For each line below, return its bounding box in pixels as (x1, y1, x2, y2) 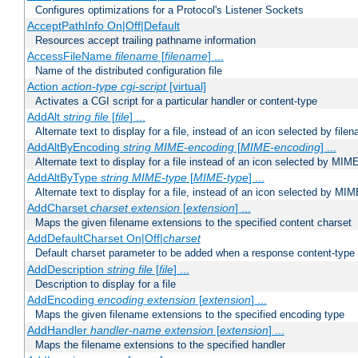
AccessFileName (26, 50, 115, 63)
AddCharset (26, 201, 90, 215)
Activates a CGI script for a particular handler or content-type (35, 95, 317, 108)
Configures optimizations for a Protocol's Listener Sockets (35, 4, 304, 17)
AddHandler (26, 324, 90, 337)
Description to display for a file (35, 278, 176, 291)
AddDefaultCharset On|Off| (26, 232, 163, 245)
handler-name (89, 324, 161, 337)
